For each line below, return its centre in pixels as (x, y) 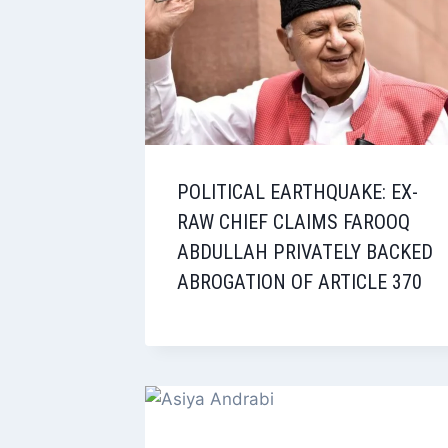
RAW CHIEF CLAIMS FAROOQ (293, 222)
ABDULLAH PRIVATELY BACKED (305, 252)
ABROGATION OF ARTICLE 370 (299, 282)
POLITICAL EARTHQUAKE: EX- (297, 192)
